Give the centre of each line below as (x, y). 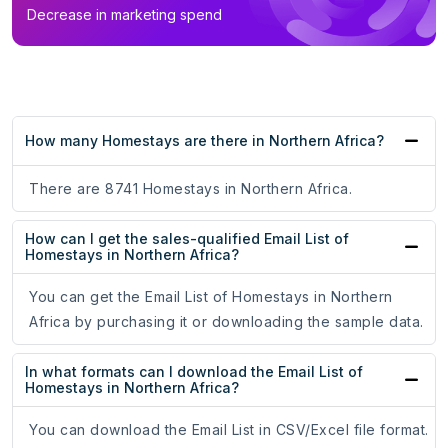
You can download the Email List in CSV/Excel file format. (229, 430)
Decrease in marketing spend (124, 15)
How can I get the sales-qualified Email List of (187, 239)
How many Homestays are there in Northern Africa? (204, 141)
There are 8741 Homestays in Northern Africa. (190, 189)
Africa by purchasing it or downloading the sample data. (226, 322)
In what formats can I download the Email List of (194, 372)
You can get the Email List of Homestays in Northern (211, 297)
